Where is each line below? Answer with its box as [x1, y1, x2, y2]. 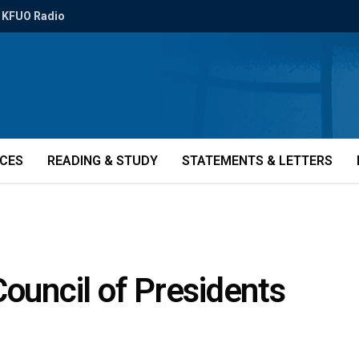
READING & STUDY [47, 153, 158, 168]
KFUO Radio [2, 10, 65, 22]
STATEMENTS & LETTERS [182, 153, 333, 168]
